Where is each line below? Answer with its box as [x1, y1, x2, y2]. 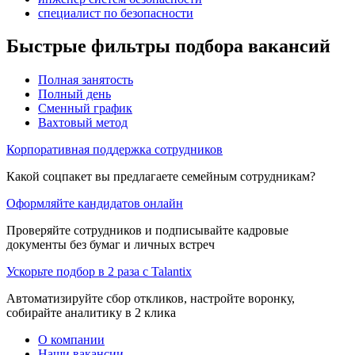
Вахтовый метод [38, 116, 128, 130]
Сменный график [38, 101, 132, 116]
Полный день [38, 87, 111, 101]
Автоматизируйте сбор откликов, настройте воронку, [6, 292, 295, 306]
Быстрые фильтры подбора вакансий [6, 36, 330, 57]
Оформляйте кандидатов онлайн [6, 197, 183, 211]
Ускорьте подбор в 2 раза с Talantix [6, 265, 192, 279]
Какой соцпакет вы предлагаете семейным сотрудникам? [6, 170, 315, 184]
